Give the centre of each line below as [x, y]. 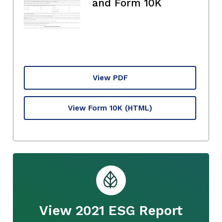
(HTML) [139, 108]
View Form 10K [95, 108]
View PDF [110, 78]
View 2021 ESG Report [111, 210]
